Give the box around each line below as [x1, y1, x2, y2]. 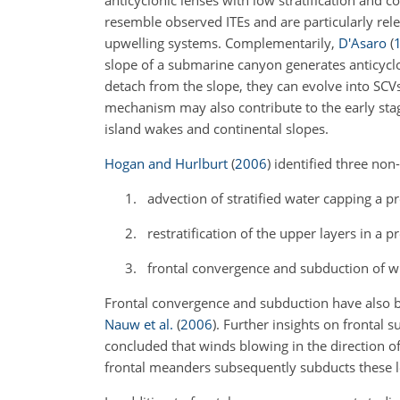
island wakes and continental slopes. [104, 120, 329, 138]
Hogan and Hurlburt [104, 154, 228, 173]
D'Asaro [338, 34, 387, 53]
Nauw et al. [104, 315, 173, 334]
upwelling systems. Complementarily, [104, 34, 338, 53]
